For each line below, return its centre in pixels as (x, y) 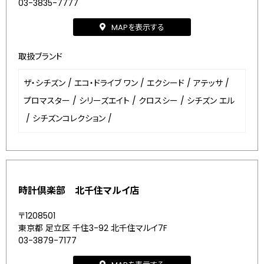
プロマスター (47, 101)
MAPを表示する (138, 27)
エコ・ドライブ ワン (106, 83)
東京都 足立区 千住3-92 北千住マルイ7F (93, 228)
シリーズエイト (104, 101)
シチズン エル (211, 101)
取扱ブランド (40, 57)
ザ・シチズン (44, 83)
